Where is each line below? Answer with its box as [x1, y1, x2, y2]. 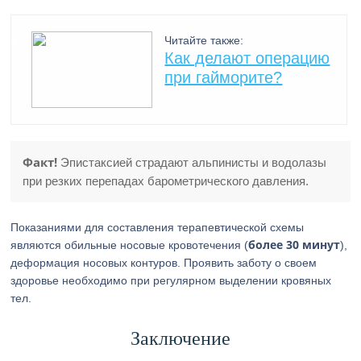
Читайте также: [164, 34, 244, 47]
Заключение [130, 328, 230, 349]
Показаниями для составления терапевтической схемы [10, 221, 305, 234]
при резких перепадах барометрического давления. [23, 174, 309, 188]
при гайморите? [164, 68, 283, 86]
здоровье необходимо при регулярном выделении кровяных [10, 274, 332, 287]
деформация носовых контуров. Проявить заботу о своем [10, 256, 317, 269]
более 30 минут [248, 237, 341, 252]
